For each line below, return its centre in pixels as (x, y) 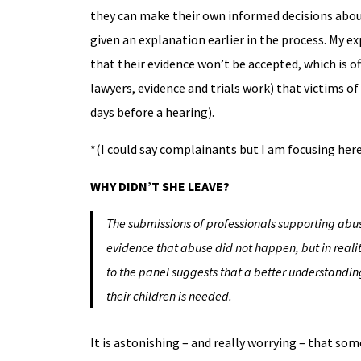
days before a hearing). (152, 112)
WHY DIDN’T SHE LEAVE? (160, 187)
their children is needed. (169, 296)
